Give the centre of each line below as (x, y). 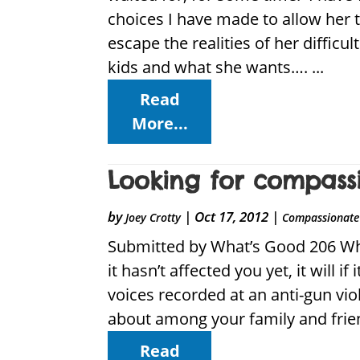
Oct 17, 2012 (232, 217)
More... (160, 124)
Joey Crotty (153, 218)
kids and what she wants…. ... (216, 67)
